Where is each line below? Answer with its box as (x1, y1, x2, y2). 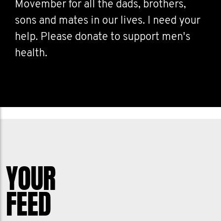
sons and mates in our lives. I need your (15, 15, 200, 27)
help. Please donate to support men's (15, 32, 190, 43)
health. (15, 48, 47, 59)
